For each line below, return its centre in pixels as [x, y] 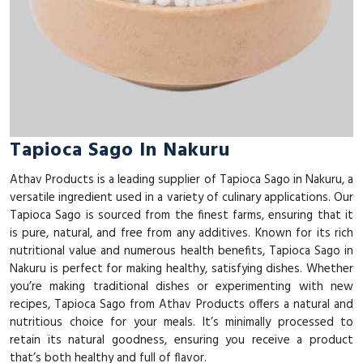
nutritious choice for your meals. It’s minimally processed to [181, 322]
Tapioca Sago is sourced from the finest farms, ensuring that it [181, 215]
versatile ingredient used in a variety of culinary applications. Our [181, 197]
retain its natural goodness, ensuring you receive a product [181, 340]
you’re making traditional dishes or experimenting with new [181, 286]
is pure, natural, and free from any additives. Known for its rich [181, 233]
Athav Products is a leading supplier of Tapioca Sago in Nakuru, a [181, 179]
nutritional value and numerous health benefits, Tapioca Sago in [181, 251]
